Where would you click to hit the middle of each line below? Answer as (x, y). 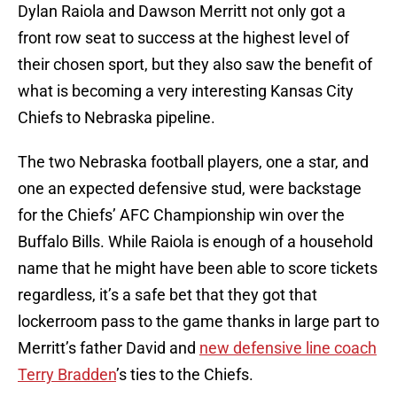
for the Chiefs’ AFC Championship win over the (181, 215)
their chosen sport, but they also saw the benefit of (195, 65)
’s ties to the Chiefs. (185, 375)
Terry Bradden (67, 375)
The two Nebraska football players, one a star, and (193, 162)
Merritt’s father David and (109, 348)
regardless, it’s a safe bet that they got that (167, 295)
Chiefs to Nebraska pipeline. (117, 118)
